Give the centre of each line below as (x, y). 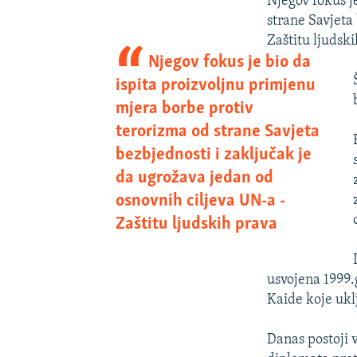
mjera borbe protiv (184, 108)
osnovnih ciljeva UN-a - (200, 201)
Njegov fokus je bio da (230, 62)
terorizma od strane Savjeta (217, 131)
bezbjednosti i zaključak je (213, 155)
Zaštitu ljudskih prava (196, 224)
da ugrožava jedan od (194, 178)
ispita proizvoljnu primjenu (215, 85)
